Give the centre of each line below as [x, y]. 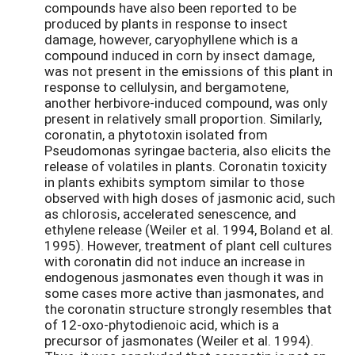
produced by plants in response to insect [166, 23]
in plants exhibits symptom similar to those [174, 181]
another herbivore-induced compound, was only [186, 102]
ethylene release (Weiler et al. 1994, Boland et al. [189, 229]
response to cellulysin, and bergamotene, [166, 86]
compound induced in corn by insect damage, [179, 55]
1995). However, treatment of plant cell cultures [188, 245]
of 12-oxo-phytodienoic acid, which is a [162, 324]
